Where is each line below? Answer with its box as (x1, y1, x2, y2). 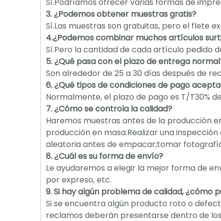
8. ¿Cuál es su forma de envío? (46, 150, 163, 162)
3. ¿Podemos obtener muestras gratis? (46, 8, 196, 20)
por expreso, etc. (46, 174, 111, 185)
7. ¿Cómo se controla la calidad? (46, 103, 172, 114)
